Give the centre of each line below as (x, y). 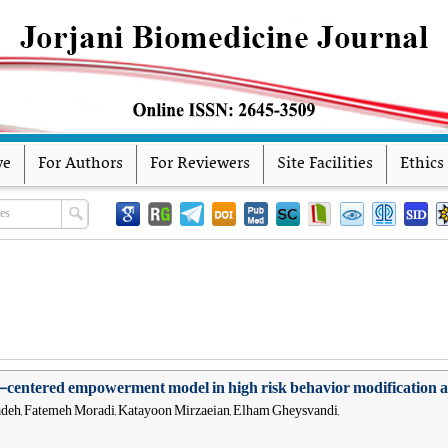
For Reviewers (200, 164)
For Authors (80, 164)
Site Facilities (325, 164)
